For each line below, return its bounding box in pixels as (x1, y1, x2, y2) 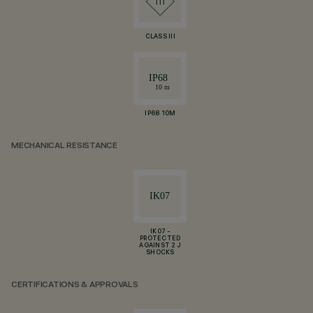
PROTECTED (140, 235, 181, 242)
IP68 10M (145, 110, 176, 117)
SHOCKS (146, 249, 175, 256)
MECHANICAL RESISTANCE (11, 142, 117, 151)
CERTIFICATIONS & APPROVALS (11, 281, 138, 290)
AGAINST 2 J (139, 242, 182, 249)
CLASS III (145, 34, 176, 41)
